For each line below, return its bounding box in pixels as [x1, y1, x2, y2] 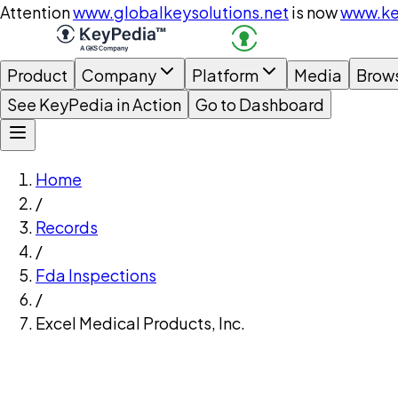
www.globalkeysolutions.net [73, 2, 289, 22]
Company [82, 65, 156, 85]
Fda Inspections [36, 265, 156, 285]
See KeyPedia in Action [7, 94, 181, 115]
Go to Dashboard [195, 94, 324, 115]
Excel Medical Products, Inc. [36, 313, 245, 333]
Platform [192, 65, 259, 85]
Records [36, 217, 98, 237]
